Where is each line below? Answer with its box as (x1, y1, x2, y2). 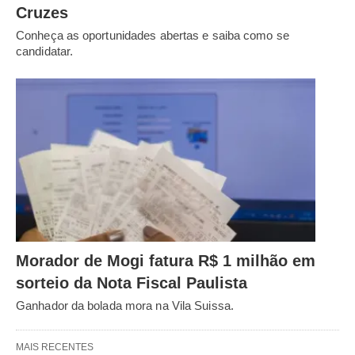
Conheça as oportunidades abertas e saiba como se (16, 29, 289, 43)
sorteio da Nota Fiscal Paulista (16, 273, 247, 292)
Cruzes (16, 4, 68, 22)
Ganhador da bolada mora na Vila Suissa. (16, 298, 234, 312)
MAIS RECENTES (16, 341, 94, 353)
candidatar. (16, 44, 74, 59)
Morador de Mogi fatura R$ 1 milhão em (16, 251, 315, 269)
